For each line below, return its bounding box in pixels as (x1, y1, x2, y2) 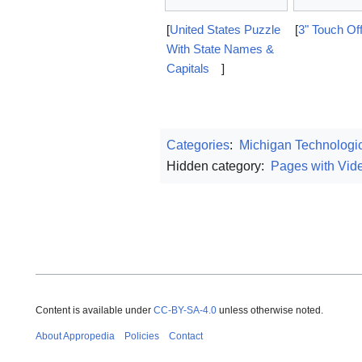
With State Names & (166, 41, 274, 56)
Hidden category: (166, 159, 267, 174)
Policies (124, 330, 159, 343)
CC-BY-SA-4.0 (154, 305, 217, 317)
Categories (166, 138, 229, 153)
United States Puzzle (170, 22, 280, 36)
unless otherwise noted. (217, 305, 323, 317)
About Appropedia (36, 330, 115, 343)
